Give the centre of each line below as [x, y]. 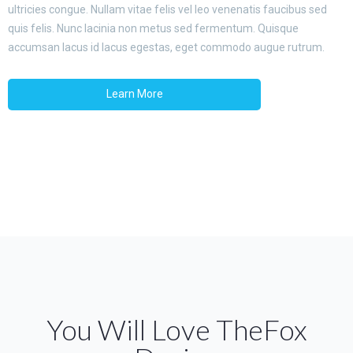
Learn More [134, 94]
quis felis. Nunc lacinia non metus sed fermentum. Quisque [153, 28]
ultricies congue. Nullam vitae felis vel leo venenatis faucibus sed [167, 9]
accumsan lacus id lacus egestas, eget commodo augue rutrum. [166, 47]
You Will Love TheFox [176, 329]
